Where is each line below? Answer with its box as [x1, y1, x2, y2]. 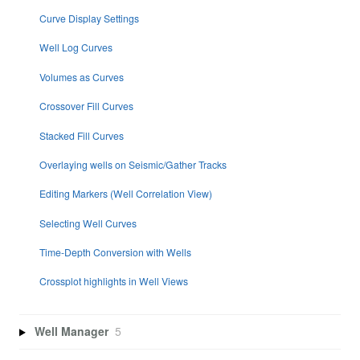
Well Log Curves [39, 40, 112, 55]
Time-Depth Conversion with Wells [39, 245, 191, 260]
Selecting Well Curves [39, 215, 137, 230]
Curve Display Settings [39, 11, 139, 26]
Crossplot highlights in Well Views [39, 274, 188, 288]
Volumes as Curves [39, 69, 124, 84]
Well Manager [34, 323, 108, 340]
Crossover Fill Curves [39, 99, 133, 113]
